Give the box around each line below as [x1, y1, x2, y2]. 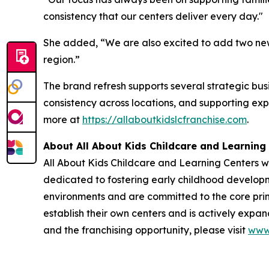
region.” [43, 53, 80, 66]
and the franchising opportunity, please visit [43, 224, 248, 237]
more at [43, 113, 82, 126]
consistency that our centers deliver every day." [43, 10, 263, 23]
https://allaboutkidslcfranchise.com [82, 113, 247, 126]
